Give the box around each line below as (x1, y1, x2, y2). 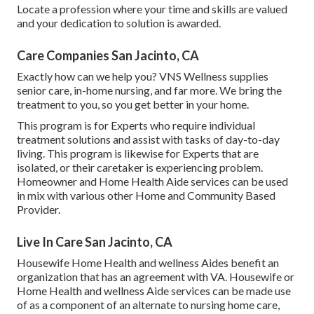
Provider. (17, 202, 60, 216)
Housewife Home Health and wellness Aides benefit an (17, 255, 279, 269)
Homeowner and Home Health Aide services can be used (17, 174, 288, 188)
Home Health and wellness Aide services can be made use (17, 283, 291, 297)
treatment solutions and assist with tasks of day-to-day (17, 132, 280, 146)
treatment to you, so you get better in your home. (17, 97, 249, 111)
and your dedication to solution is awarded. (17, 15, 221, 29)
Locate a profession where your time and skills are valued (17, 1, 287, 15)
